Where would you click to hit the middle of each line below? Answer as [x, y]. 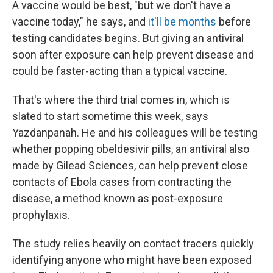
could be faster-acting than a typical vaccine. [120, 71]
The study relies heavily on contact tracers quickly [133, 243]
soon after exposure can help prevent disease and [133, 55]
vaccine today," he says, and [80, 22]
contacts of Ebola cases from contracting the [122, 182]
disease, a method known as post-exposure [118, 198]
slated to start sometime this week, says [110, 116]
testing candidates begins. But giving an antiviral [128, 38]
